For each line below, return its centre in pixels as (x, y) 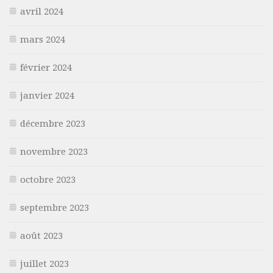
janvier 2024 (47, 95)
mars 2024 (43, 39)
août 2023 (41, 236)
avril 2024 (42, 11)
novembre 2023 (54, 151)
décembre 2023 (53, 123)
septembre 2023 (55, 207)
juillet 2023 (44, 264)
